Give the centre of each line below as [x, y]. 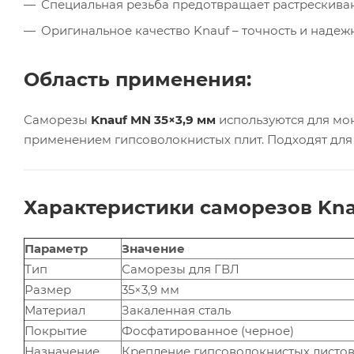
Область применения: [137, 79]
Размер [48, 289]
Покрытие [56, 330]
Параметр [56, 248]
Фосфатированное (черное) [208, 330]
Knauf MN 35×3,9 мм [153, 119]
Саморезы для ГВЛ [181, 269]
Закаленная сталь [176, 310]
